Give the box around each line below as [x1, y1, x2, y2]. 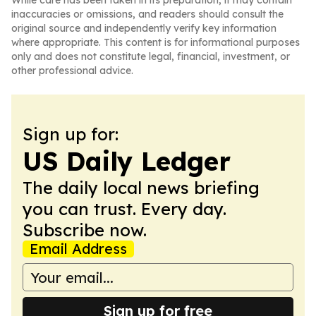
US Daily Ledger [23, 145, 231, 177]
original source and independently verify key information [11, 22, 276, 35]
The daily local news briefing [23, 177, 260, 198]
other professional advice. [11, 64, 133, 77]
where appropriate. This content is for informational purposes [11, 36, 300, 49]
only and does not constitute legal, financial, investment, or [11, 50, 290, 63]
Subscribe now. [23, 219, 147, 241]
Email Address [30, 240, 127, 257]
